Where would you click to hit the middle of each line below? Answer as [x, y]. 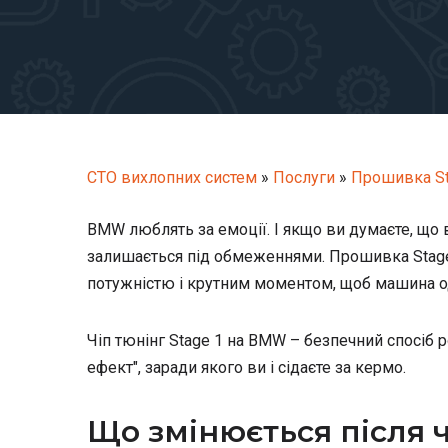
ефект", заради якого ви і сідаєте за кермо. [248, 367]
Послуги [304, 177]
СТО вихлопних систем [172, 177]
